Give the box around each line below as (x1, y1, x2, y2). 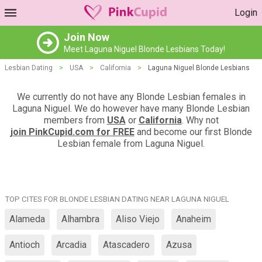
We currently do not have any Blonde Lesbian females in (16, 91, 246, 102)
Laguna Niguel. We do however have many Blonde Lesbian (12, 103, 250, 114)
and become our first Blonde (134, 126, 252, 137)
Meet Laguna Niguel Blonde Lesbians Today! (64, 44, 225, 54)
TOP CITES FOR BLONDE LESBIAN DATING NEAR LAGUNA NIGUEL (5, 195, 229, 204)
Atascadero (103, 239, 150, 250)
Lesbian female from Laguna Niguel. (57, 138, 205, 149)
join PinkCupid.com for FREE (10, 126, 135, 137)
